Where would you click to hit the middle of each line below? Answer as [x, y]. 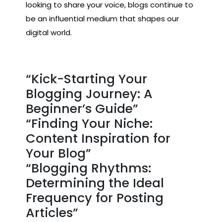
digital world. [49, 33]
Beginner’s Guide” [82, 109]
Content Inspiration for [98, 139]
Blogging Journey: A [89, 94]
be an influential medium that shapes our [102, 19]
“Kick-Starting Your [86, 79]
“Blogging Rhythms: [88, 168]
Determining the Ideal [95, 183]
